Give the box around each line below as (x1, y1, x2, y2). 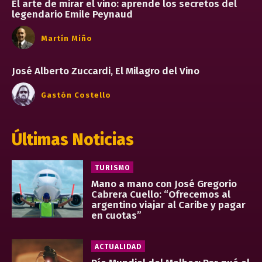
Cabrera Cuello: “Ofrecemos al (91, 188, 231, 201)
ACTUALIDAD (95, 242, 142, 251)
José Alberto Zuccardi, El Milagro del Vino (12, 64, 199, 77)
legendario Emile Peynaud (12, 8, 133, 20)
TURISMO (95, 163, 130, 172)
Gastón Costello (41, 91, 111, 100)
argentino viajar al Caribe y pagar (91, 198, 246, 211)
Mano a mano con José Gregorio (91, 177, 237, 190)
